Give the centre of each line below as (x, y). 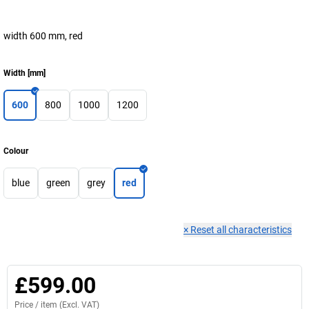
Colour (16, 151)
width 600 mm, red (43, 36)
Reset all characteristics (241, 229)
